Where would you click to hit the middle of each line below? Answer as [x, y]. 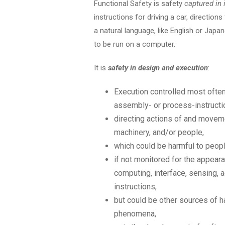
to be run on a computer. [135, 44]
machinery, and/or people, [159, 132]
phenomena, [135, 214]
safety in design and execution [158, 68]
